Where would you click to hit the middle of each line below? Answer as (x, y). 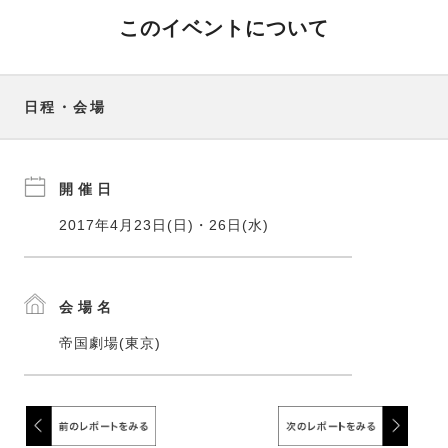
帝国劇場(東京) (110, 343)
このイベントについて (224, 28)
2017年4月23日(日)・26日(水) (164, 225)
